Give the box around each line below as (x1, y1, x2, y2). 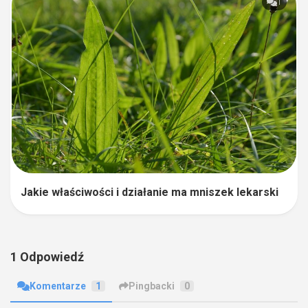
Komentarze (29, 280, 86, 291)
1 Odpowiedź (10, 249, 84, 264)
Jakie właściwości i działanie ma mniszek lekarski (21, 185, 278, 199)
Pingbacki (128, 280, 175, 291)
